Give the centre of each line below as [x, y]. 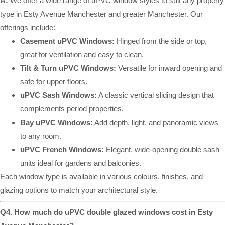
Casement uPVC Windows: [67, 41]
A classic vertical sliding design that [155, 95]
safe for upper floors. [54, 82]
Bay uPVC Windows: [57, 123]
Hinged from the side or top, [161, 41]
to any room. [41, 136]
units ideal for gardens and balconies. [81, 163]
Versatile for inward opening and [169, 68]
